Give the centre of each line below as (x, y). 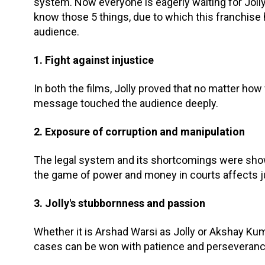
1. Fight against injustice (94, 60)
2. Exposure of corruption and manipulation (139, 131)
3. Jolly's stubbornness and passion (119, 203)
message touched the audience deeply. (126, 103)
